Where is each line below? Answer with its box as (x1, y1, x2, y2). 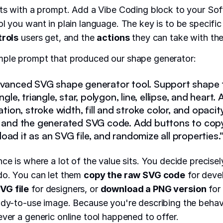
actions (97, 32, 130, 43)
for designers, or (29, 183, 101, 194)
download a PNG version (100, 183, 207, 194)
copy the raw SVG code (83, 169, 186, 180)
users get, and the (18, 32, 97, 43)
